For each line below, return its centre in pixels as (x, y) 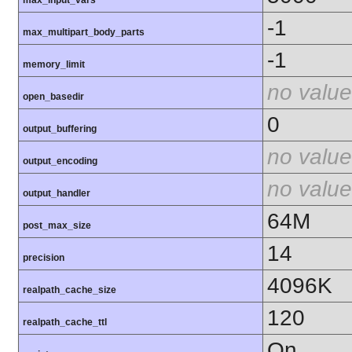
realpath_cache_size (70, 290)
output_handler (57, 194)
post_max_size (57, 226)
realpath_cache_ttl (65, 323)
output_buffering (60, 129)
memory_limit (54, 65)
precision (44, 258)
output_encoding (60, 161)
